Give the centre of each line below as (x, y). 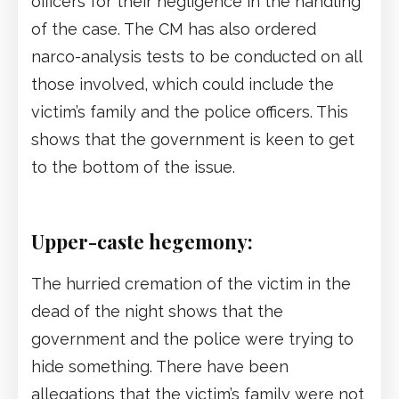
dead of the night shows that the (157, 312)
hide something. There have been (160, 367)
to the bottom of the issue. (133, 167)
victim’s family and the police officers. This (190, 112)
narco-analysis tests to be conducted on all (196, 57)
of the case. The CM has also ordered (174, 29)
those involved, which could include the (183, 85)
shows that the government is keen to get (193, 140)
